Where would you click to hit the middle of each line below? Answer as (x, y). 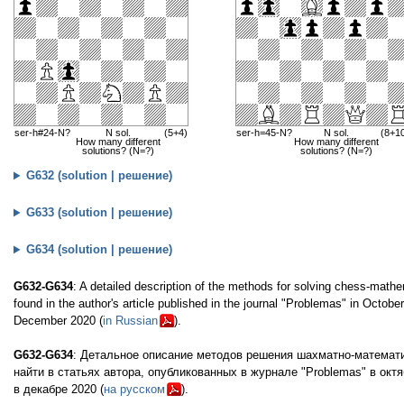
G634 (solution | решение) (100, 250)
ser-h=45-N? (264, 133)
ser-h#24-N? (42, 133)
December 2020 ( (58, 321)
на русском (134, 390)
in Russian (130, 321)
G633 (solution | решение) (100, 213)
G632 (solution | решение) (100, 176)
